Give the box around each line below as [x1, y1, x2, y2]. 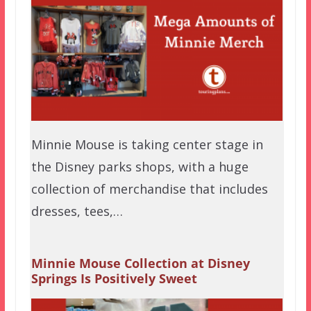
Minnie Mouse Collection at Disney [31, 254, 250, 271]
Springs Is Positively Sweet [31, 269, 197, 287]
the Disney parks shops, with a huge [31, 158, 249, 175]
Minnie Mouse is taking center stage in [31, 135, 263, 153]
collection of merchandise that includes [31, 180, 268, 197]
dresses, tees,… [31, 202, 123, 219]
